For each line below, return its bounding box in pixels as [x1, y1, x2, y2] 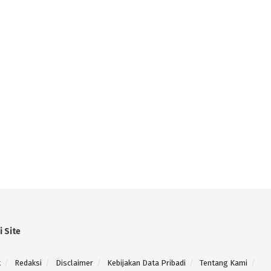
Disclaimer [55, 258, 93, 268]
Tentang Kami [199, 258, 247, 268]
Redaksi [14, 258, 42, 268]
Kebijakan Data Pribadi [106, 258, 186, 268]
